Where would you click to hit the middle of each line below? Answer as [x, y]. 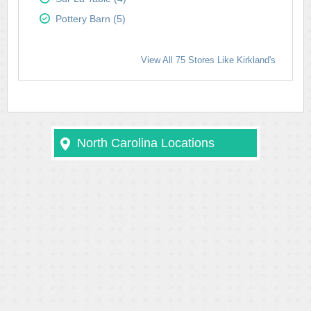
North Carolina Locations [146, 143]
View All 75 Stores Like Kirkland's [208, 60]
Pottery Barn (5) [91, 19]
